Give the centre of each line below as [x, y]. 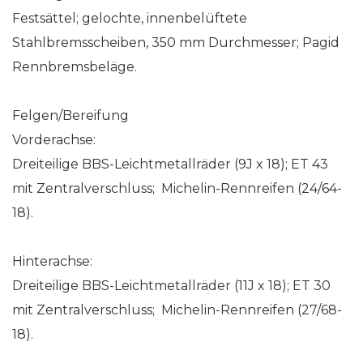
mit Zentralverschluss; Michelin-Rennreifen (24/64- [177, 188]
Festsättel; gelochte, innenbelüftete [130, 18]
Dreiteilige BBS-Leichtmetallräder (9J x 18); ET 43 [170, 164]
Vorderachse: [54, 139]
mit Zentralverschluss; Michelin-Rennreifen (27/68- [177, 310]
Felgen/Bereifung [70, 115]
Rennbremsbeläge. [75, 66]
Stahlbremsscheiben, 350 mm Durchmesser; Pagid [176, 42]
